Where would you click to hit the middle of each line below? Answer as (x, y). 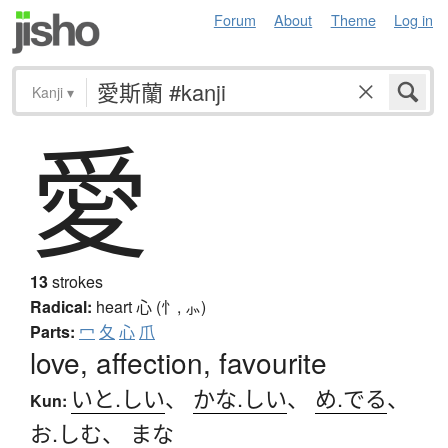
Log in (413, 19)
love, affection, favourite (178, 362)
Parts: (52, 332)
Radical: (61, 307)
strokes (75, 282)
